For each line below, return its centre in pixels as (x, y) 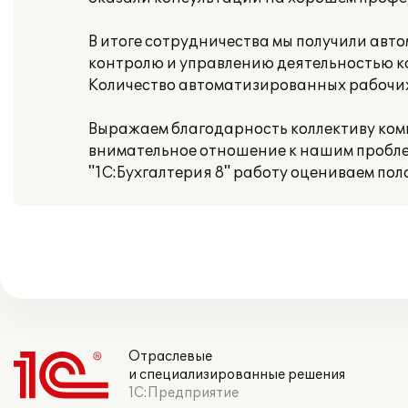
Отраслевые (170, 357)
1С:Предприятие (184, 393)
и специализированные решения (237, 375)
